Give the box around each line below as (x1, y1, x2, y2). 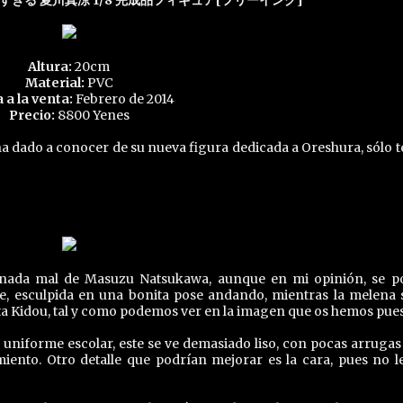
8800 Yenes (54, 107, 130, 123)
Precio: (8, 107, 55, 123)
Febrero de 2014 (72, 91, 175, 107)
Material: (24, 75, 85, 91)
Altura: (28, 58, 72, 75)
